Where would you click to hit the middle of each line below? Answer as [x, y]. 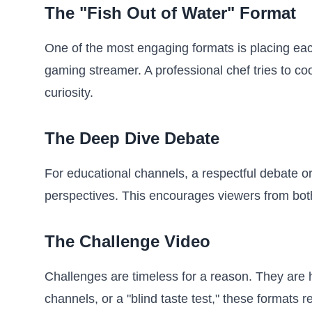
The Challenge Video [127, 241]
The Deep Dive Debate [132, 138]
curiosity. [69, 93]
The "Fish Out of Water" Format [170, 13]
